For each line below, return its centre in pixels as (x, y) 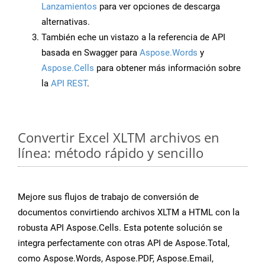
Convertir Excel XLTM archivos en (119, 138)
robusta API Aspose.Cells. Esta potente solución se (120, 228)
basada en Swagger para (91, 53)
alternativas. (66, 22)
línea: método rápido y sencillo (111, 153)
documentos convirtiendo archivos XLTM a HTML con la (129, 213)
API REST (69, 84)
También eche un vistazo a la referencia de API (133, 38)
